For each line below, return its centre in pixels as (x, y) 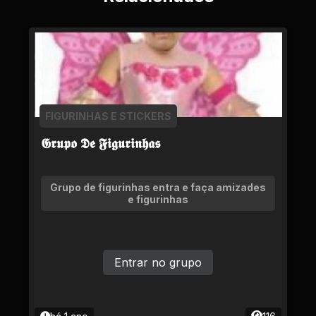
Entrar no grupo (158, 262)
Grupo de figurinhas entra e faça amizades (158, 187)
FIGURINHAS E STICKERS (108, 116)
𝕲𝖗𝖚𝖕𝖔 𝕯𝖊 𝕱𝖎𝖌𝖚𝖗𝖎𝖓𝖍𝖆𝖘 (101, 143)
